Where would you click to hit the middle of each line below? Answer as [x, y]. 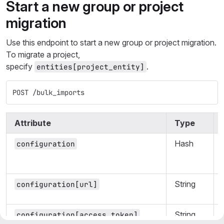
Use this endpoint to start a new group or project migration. [111, 42]
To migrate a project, [43, 54]
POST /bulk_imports [48, 92]
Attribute [33, 123]
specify [20, 66]
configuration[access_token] [77, 215]
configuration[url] [57, 184]
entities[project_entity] [90, 67]
